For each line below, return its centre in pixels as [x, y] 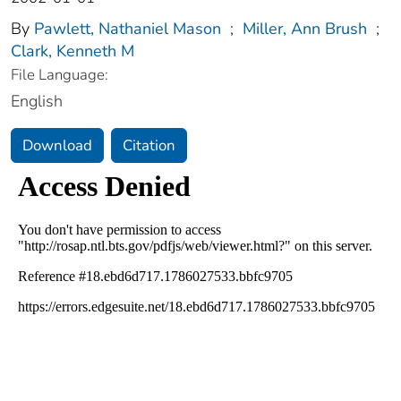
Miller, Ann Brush [305, 29]
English [37, 102]
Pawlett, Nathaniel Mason [128, 29]
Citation [149, 146]
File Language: [60, 75]
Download [57, 146]
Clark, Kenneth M [73, 51]
